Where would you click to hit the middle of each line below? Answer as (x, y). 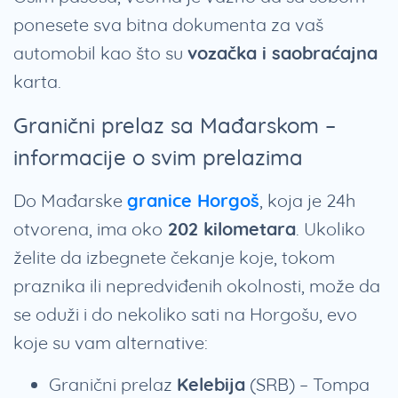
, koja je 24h (307, 201)
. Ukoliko (330, 229)
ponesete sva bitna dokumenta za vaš (168, 25)
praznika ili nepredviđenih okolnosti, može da (197, 286)
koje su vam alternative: (111, 343)
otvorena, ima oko (88, 229)
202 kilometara (229, 229)
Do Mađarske (70, 201)
